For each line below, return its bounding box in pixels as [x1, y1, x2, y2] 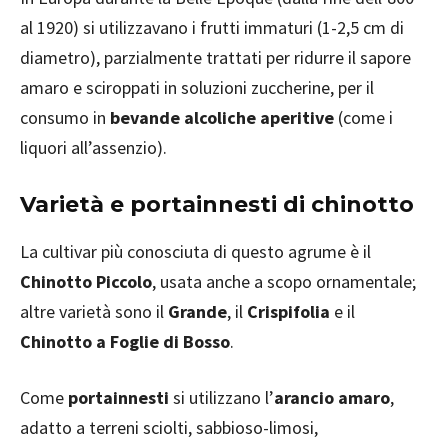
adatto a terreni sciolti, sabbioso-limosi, [20, 416, 318, 439]
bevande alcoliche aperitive [110, 106, 334, 129]
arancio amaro [274, 386, 390, 409]
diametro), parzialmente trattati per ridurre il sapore [20, 46, 411, 69]
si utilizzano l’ [169, 386, 274, 409]
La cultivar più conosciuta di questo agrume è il [20, 240, 371, 263]
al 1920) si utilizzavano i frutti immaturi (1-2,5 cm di [20, 16, 404, 39]
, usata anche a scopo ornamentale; [152, 270, 416, 293]
